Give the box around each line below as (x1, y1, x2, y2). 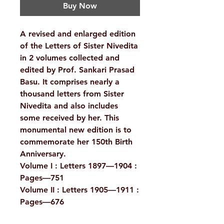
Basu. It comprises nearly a (20, 77, 119, 87)
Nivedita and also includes (20, 101, 118, 111)
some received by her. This (20, 113, 119, 123)
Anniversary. (20, 149, 66, 159)
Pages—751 (20, 173, 64, 183)
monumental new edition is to (20, 125, 131, 135)
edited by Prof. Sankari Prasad (20, 65, 134, 75)
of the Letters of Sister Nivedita (20, 41, 138, 51)
